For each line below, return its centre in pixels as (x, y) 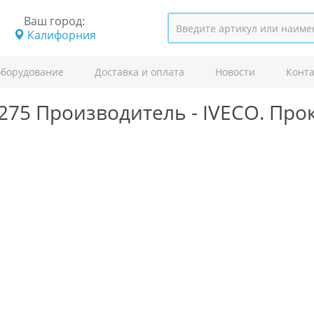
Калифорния (60, 35)
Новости (235, 72)
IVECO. (233, 112)
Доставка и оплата (139, 72)
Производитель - (119, 112)
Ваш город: (55, 21)
